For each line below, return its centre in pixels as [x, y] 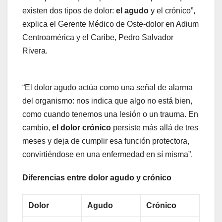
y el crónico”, [172, 11]
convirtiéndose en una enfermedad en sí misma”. [108, 155]
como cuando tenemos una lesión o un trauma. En [110, 114]
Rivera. [35, 51]
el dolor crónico [82, 128]
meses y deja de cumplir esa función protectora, [106, 141]
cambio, [37, 128]
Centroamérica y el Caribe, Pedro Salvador [98, 38]
